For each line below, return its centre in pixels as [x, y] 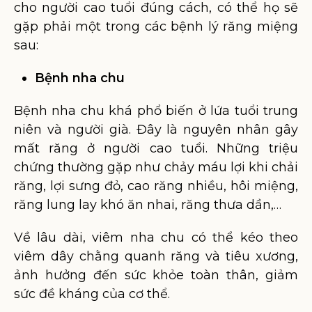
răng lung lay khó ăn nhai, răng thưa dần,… [148, 205]
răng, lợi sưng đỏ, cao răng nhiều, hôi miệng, [156, 186]
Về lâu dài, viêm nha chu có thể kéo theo [156, 237]
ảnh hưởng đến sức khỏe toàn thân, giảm [156, 275]
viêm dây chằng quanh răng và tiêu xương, [156, 256]
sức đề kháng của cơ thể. [92, 294]
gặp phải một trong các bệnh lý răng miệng [156, 26]
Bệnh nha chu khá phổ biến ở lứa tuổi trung [156, 111]
